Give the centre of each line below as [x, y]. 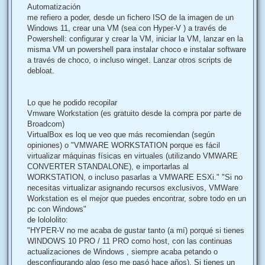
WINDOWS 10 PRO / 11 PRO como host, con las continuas [130, 241]
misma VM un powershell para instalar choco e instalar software [137, 49]
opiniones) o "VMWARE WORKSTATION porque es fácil [124, 145]
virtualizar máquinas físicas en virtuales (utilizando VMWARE [132, 156]
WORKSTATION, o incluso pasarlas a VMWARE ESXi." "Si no [135, 177]
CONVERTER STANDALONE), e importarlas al [108, 166]
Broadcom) [46, 124]
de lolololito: [48, 219]
